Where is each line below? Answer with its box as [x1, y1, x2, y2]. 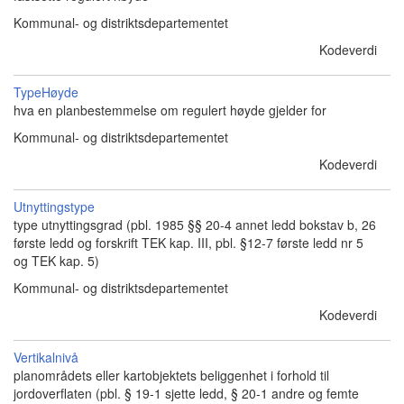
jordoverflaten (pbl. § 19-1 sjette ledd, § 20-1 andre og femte [14, 384, 359, 402]
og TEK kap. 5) [14, 252, 99, 270]
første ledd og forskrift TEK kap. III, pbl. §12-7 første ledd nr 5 [14, 234, 363, 252]
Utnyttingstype [14, 197, 95, 216]
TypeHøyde [14, 83, 78, 101]
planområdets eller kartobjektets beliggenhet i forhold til [14, 366, 329, 384]
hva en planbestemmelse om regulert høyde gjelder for [14, 101, 326, 119]
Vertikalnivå [14, 348, 78, 366]
